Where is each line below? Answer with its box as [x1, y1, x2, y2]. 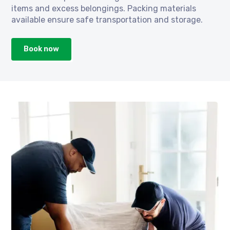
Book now [24, 45, 60, 53]
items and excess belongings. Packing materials [11, 4, 197, 13]
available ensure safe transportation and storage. [11, 15, 203, 25]
